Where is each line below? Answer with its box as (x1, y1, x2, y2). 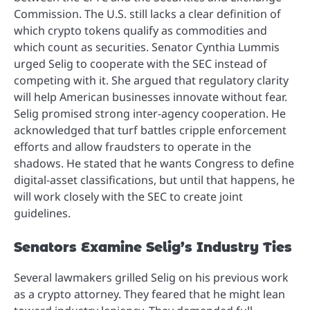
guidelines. (14, 206, 71, 221)
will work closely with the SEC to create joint (14, 189, 243, 205)
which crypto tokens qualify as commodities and (14, 23, 267, 39)
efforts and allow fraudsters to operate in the (14, 139, 251, 155)
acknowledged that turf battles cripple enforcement (14, 122, 286, 138)
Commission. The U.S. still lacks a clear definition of (14, 6, 281, 22)
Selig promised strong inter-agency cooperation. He (14, 106, 286, 122)
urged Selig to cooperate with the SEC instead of (14, 56, 267, 72)
